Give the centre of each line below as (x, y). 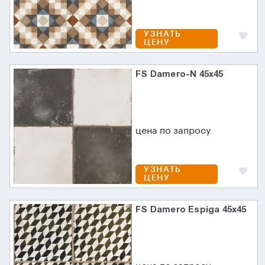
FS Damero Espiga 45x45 (191, 210)
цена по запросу (173, 131)
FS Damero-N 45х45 (180, 74)
